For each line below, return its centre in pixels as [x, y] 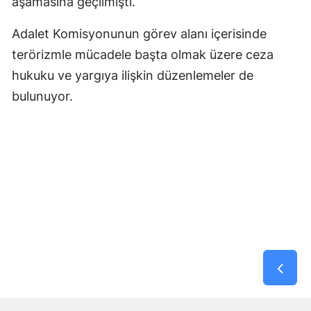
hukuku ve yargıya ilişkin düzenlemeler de [133, 75]
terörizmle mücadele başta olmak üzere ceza [143, 54]
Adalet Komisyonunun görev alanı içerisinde [139, 33]
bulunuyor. [42, 96]
